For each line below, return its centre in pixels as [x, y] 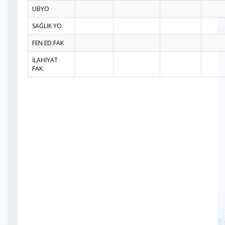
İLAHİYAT [45, 60]
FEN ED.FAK [48, 43]
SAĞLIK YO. [48, 26]
